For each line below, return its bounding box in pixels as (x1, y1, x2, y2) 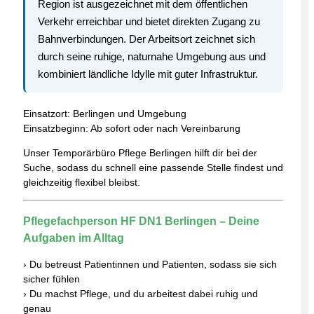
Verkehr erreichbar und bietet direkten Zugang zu (38, 15, 260, 27)
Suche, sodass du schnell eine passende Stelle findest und (23, 161, 283, 173)
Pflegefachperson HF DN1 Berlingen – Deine (23, 214, 259, 227)
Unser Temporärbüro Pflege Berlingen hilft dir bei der (23, 146, 257, 158)
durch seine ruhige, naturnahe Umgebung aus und (38, 50, 266, 62)
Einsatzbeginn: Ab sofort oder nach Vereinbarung (23, 122, 240, 134)
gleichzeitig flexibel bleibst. (23, 176, 140, 188)
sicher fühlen (23, 273, 80, 285)
